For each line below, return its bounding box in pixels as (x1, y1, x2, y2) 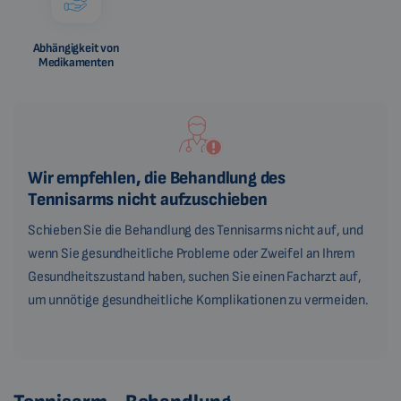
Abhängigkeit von (32, 40, 119, 56)
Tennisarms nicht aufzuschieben (28, 189, 268, 211)
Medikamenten (38, 55, 114, 71)
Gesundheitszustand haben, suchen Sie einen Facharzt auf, (28, 269, 362, 286)
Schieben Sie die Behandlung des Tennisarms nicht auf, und (28, 222, 363, 240)
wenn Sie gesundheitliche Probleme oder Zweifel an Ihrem (28, 245, 356, 263)
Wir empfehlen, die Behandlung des (28, 167, 286, 190)
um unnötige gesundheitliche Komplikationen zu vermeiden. (28, 292, 369, 310)
